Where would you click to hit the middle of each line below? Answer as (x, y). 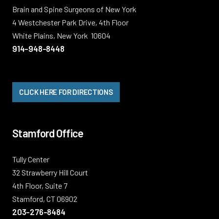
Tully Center (31, 159)
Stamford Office (48, 133)
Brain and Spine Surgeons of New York (74, 9)
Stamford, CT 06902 (45, 199)
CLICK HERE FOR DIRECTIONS (66, 92)
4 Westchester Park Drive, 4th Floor (70, 22)
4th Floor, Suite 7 (40, 186)
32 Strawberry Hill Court (50, 173)
